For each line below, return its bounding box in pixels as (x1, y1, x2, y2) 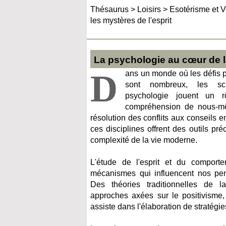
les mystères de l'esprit (90, 16, 172, 25)
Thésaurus (90, 5, 129, 14)
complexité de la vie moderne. (90, 136, 197, 144)
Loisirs (137, 5, 161, 14)
